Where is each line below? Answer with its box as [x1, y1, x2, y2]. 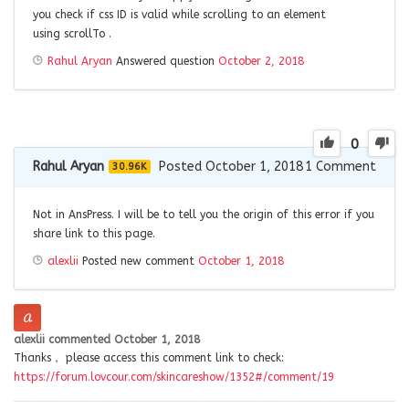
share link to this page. [33, 226, 155, 240]
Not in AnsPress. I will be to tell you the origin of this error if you [33, 207, 374, 221]
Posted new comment [79, 254, 198, 267]
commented [48, 332, 114, 346]
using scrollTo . [33, 26, 111, 40]
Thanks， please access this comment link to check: [14, 351, 284, 364]
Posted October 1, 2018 [159, 158, 303, 174]
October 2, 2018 [218, 54, 304, 68]
